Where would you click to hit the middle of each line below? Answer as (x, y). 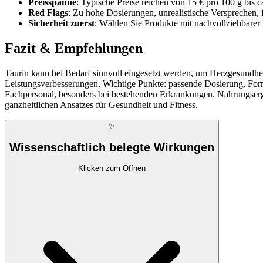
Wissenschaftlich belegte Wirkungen (112, 147)
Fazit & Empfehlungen (74, 48)
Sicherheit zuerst (61, 23)
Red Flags (48, 13)
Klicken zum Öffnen (112, 168)
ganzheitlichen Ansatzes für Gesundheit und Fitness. (101, 105)
